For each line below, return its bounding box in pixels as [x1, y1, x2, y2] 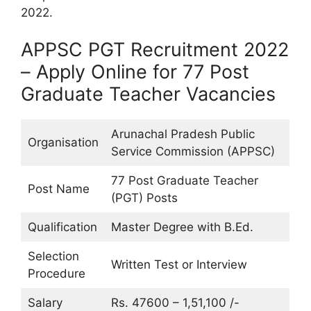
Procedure [27, 267, 85, 280]
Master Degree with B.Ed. [110, 220, 253, 234]
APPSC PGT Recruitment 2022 [21, 38, 289, 61]
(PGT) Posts [110, 191, 178, 205]
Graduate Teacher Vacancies [21, 83, 276, 106]
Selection [27, 249, 79, 263]
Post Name [27, 182, 90, 196]
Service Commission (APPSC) [110, 144, 275, 158]
